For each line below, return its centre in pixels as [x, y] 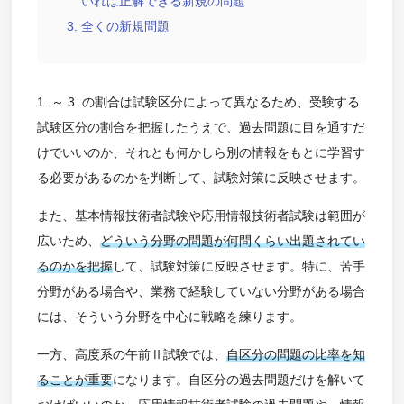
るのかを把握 [74, 266]
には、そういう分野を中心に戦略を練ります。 [169, 316]
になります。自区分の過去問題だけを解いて [239, 379]
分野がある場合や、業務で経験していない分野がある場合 [201, 291]
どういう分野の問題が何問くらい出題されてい [232, 240]
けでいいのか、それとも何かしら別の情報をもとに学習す [201, 152]
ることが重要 [74, 379]
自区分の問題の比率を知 [295, 354]
